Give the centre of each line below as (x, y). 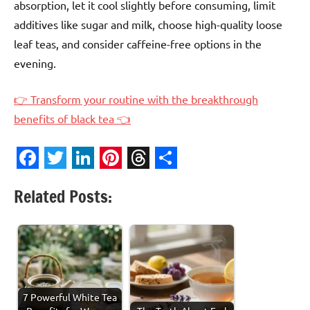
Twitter (80, 179)
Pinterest (146, 179)
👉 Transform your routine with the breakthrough (136, 99)
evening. (35, 63)
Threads (167, 179)
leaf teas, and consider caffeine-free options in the (138, 43)
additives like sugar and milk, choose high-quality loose (148, 24)
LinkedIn (115, 179)
